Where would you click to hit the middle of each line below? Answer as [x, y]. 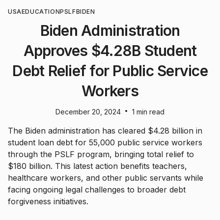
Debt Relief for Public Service [110, 71]
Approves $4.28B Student [110, 51]
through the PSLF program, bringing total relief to [101, 154]
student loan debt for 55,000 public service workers [105, 142]
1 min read [148, 112]
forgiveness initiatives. [48, 201]
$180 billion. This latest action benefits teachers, [97, 166]
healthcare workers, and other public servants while [106, 178]
